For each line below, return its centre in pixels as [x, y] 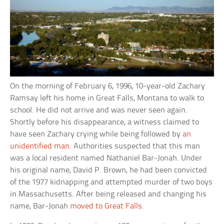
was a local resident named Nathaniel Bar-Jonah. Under [106, 158]
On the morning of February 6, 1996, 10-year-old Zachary [108, 86]
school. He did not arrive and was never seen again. [99, 110]
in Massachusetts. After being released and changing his [108, 194]
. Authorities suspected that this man [135, 146]
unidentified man [40, 146]
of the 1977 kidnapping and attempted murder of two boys [111, 182]
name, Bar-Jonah [40, 206]
